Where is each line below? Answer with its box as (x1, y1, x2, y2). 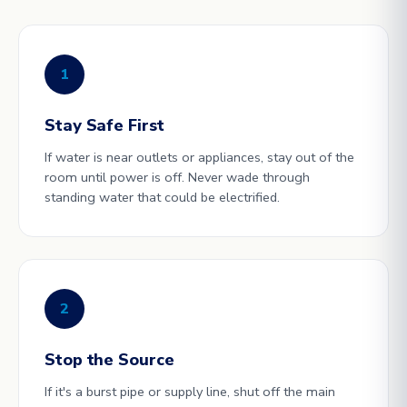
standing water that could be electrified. (45, 188, 280, 206)
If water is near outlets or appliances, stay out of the (45, 148, 354, 166)
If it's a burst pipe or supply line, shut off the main (45, 382, 335, 401)
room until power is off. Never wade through (45, 168, 310, 186)
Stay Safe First (45, 114, 164, 136)
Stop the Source (45, 349, 174, 371)
